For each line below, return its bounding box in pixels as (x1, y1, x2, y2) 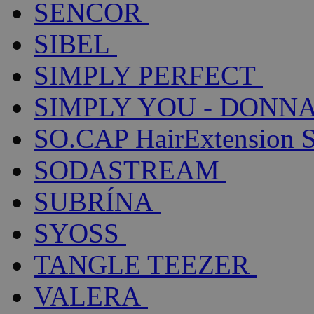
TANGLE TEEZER (34, 250, 250, 280)
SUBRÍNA (34, 186, 153, 217)
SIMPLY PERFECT (34, 60, 256, 91)
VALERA (34, 281, 141, 312)
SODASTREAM (34, 155, 219, 186)
